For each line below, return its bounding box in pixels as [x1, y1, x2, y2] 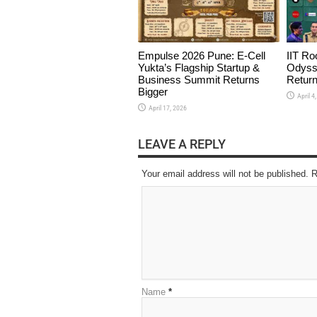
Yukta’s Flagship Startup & [137, 61, 260, 74]
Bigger [137, 85, 168, 98]
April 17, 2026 [148, 103, 187, 112]
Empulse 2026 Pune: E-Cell [137, 49, 265, 62]
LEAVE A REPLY [137, 137, 226, 152]
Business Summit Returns [137, 73, 260, 86]
